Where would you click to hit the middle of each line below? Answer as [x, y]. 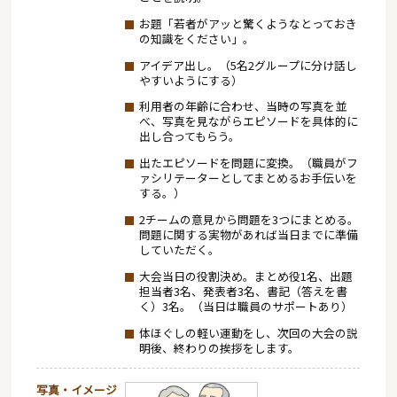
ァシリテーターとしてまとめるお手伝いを [248, 178]
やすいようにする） [191, 80]
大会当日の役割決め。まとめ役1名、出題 [245, 276]
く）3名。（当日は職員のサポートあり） [245, 306]
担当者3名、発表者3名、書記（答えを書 [243, 291]
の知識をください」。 [196, 38]
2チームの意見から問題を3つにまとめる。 [249, 219]
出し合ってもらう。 [189, 136]
